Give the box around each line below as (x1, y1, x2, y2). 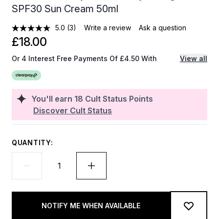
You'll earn (31, 94, 74, 104)
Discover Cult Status (33, 106, 112, 115)
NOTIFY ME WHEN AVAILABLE (42, 201, 140, 210)
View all (180, 54, 207, 63)
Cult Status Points (85, 94, 153, 104)
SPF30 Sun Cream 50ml (12, 3, 118, 15)
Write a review (84, 23, 131, 32)
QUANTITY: (12, 138, 53, 147)
